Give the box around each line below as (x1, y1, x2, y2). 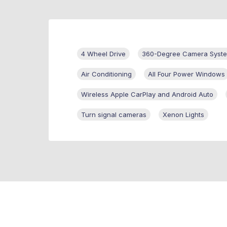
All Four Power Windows (148, 70, 225, 79)
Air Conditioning (81, 70, 132, 79)
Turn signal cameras (81, 110, 146, 119)
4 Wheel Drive (81, 50, 126, 58)
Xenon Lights (163, 110, 204, 119)
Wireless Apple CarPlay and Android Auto (81, 90, 213, 99)
